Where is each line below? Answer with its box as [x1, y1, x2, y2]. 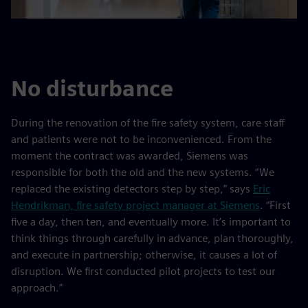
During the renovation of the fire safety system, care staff [11, 116, 285, 129]
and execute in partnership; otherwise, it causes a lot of [11, 248, 277, 261]
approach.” [11, 281, 63, 294]
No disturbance [11, 75, 173, 102]
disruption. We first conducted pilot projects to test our [11, 265, 276, 278]
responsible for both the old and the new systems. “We [11, 166, 274, 179]
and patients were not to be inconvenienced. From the [11, 133, 272, 146]
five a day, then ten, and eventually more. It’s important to [11, 215, 291, 228]
